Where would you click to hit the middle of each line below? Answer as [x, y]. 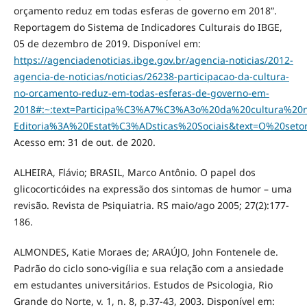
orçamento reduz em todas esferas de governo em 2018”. [145, 11]
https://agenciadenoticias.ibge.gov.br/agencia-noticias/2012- [153, 60]
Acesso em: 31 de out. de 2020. [84, 143]
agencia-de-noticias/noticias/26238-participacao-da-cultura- [151, 77]
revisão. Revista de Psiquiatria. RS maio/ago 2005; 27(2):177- [151, 206]
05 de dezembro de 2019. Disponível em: [107, 44]
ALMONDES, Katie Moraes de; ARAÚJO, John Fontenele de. [146, 252]
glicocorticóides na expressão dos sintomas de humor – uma [152, 189]
